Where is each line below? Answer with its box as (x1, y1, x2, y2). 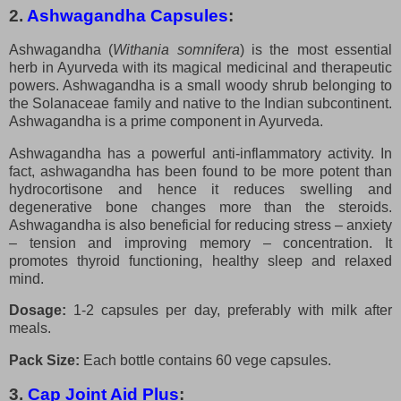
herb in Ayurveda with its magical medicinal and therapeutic (9, 59, 392, 75)
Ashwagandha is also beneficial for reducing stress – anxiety (9, 217, 392, 233)
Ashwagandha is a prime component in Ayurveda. (9, 113, 323, 129)
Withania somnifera (113, 41, 240, 57)
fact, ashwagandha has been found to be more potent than (9, 163, 392, 179)
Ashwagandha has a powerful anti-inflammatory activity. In (9, 145, 392, 161)
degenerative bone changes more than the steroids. (9, 199, 392, 215)
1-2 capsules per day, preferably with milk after (73, 303, 392, 319)
